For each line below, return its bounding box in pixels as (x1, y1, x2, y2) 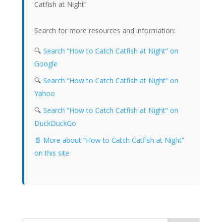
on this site (34, 148, 69, 158)
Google (34, 58, 57, 68)
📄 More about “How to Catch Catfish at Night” (34, 135, 184, 145)
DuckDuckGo (34, 118, 76, 128)
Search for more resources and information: (34, 25, 175, 35)
